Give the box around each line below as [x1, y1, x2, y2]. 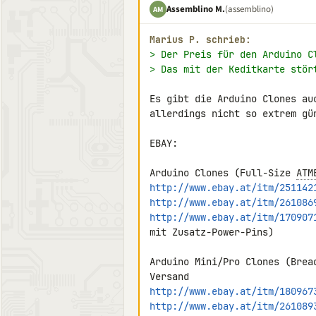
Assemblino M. [166, 2, 225, 16]
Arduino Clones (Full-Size [150, 166, 296, 179]
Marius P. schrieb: [150, 34, 251, 46]
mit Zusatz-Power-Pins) [150, 226, 274, 238]
